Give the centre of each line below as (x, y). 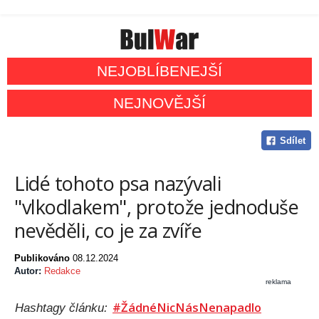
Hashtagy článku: (63, 308)
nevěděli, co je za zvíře (108, 231)
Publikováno (43, 258)
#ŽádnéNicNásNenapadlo (187, 308)
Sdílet (292, 141)
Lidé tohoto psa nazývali (118, 184)
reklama (278, 282)
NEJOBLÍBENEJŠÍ (159, 71)
